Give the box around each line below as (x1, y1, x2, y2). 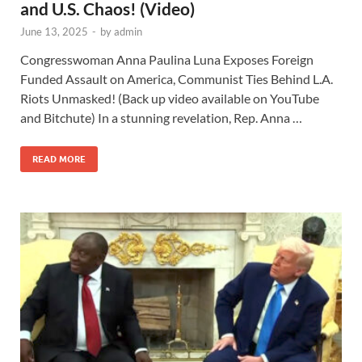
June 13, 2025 (20, 24, 88, 38)
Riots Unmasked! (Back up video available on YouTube (20, 90, 319, 106)
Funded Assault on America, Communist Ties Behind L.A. (20, 70, 333, 86)
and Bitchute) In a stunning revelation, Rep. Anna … (20, 109, 302, 125)
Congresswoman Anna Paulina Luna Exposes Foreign (20, 51, 314, 67)
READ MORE (32, 153, 86, 165)
